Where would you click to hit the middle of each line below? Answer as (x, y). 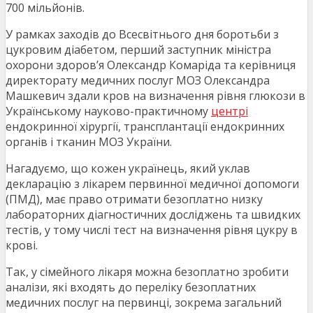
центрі (230, 111)
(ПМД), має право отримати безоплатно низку (134, 199)
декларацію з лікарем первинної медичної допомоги (152, 184)
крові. (22, 246)
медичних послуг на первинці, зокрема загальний (144, 303)
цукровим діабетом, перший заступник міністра (138, 50)
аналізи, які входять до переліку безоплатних (131, 287)
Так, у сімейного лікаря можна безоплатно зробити (147, 272)
